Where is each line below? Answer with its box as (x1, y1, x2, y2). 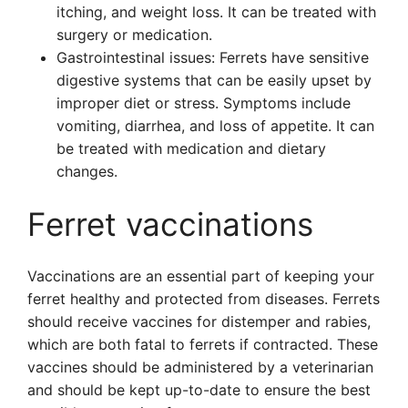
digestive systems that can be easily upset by (56, 71, 372, 89)
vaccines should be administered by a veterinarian (27, 358, 373, 376)
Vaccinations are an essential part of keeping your (27, 267, 374, 285)
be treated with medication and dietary (56, 139, 326, 158)
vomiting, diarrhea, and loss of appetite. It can (56, 117, 374, 135)
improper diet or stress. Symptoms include (56, 94, 351, 112)
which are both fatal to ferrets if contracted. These (27, 335, 378, 353)
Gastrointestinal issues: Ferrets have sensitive (56, 48, 369, 66)
